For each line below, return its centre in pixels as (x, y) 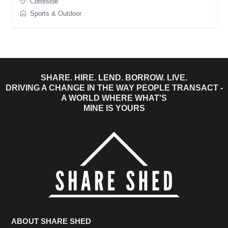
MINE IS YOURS (114, 108)
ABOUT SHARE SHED (51, 221)
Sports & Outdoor (56, 13)
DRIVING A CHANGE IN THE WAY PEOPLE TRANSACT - (114, 88)
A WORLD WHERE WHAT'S (114, 98)
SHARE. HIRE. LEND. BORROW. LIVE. (114, 77)
